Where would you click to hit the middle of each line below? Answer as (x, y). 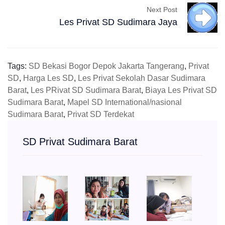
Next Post (162, 9)
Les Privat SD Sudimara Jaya (118, 22)
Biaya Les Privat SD (181, 90)
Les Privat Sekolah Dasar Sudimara (142, 78)
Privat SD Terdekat (101, 115)
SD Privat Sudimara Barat (80, 142)
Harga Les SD (48, 78)
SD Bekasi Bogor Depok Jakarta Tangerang (106, 66)
